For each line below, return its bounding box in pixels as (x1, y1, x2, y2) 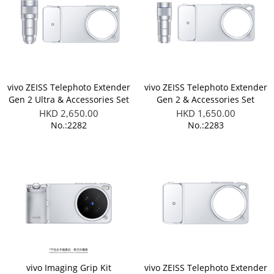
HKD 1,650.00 (176, 107, 235, 119)
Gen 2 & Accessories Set (157, 94, 254, 105)
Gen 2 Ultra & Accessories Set (8, 94, 129, 105)
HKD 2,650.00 (39, 107, 98, 119)
